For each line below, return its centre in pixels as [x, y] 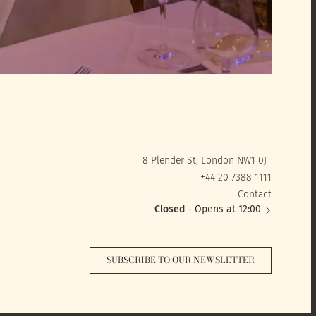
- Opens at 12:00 [223, 209]
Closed [170, 209]
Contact [255, 195]
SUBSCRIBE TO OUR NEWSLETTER [181, 260]
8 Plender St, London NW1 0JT [207, 161]
